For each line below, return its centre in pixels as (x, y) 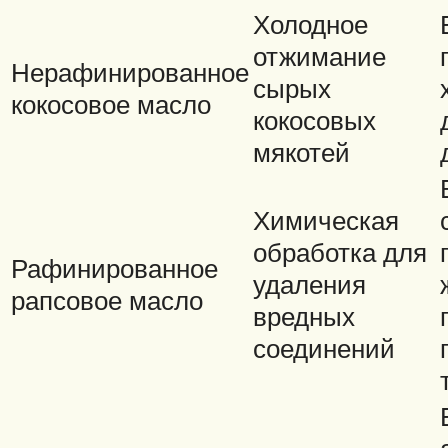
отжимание (319, 56)
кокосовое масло (111, 104)
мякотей (301, 152)
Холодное (310, 24)
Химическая (326, 220)
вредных (304, 316)
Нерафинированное (130, 72)
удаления (309, 284)
